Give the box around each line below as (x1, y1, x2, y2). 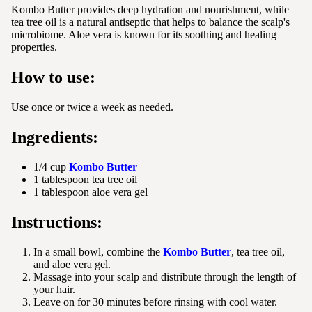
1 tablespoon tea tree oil (33, 173, 137, 185)
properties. (11, 41, 57, 54)
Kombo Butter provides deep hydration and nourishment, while (11, 3, 289, 16)
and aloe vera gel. (33, 258, 111, 270)
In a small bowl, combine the (33, 245, 163, 258)
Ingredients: (11, 128, 98, 147)
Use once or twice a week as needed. (11, 101, 173, 114)
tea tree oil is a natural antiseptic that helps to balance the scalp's (11, 16, 290, 29)
